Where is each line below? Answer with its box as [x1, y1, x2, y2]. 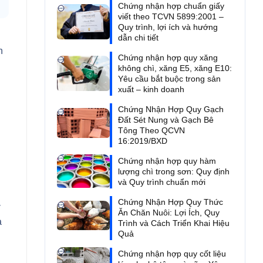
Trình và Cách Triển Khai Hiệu [117, 218, 230, 228]
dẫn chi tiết [117, 33, 159, 43]
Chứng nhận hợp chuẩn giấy [117, 1, 224, 11]
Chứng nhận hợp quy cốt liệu [117, 249, 226, 259]
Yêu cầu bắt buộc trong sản [117, 74, 221, 84]
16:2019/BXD [117, 136, 167, 146]
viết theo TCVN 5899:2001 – [117, 12, 224, 22]
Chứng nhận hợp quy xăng [117, 53, 218, 63]
